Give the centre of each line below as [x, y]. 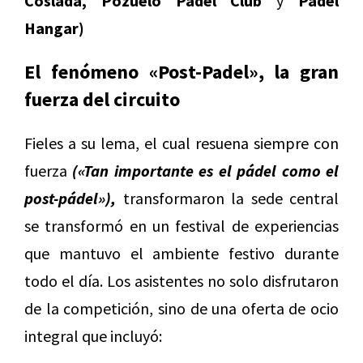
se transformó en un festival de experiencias [181, 225]
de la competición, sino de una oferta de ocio [181, 308]
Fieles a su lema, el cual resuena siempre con [181, 143]
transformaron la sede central [227, 198]
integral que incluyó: [93, 335]
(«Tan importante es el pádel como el [206, 170]
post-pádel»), [70, 198]
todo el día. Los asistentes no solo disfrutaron [181, 280]
